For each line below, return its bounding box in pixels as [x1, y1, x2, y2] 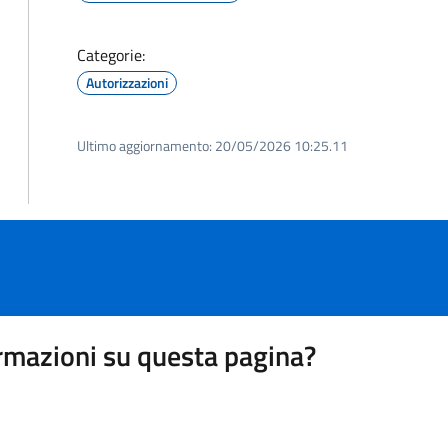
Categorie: [77, 43, 145, 67]
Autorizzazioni [86, 72, 168, 93]
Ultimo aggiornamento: [77, 135, 212, 156]
